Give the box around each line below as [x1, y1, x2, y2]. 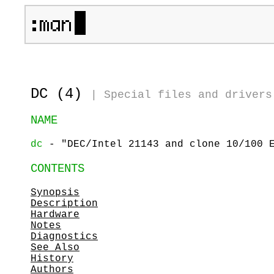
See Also [31, 242, 80, 253]
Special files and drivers [104, 89, 272, 101]
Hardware [31, 209, 80, 220]
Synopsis [31, 187, 80, 198]
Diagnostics [31, 231, 98, 242]
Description [31, 198, 98, 209]
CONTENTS [31, 161, 84, 176]
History [31, 253, 73, 264]
